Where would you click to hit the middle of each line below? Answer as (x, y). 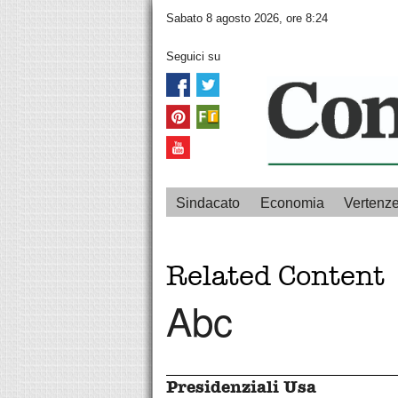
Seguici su (193, 57)
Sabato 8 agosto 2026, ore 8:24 (247, 19)
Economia (292, 203)
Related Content (275, 276)
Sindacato (208, 203)
